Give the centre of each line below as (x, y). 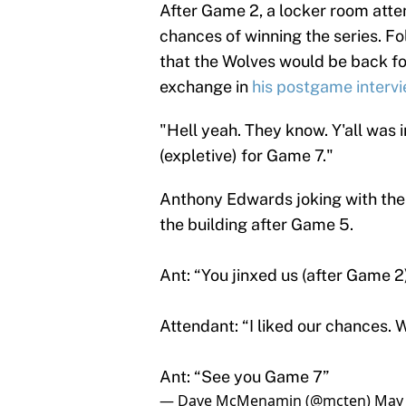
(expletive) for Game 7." (246, 156)
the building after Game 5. (256, 225)
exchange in (206, 87)
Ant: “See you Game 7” (244, 377)
